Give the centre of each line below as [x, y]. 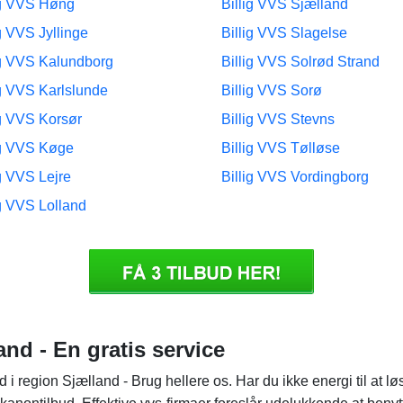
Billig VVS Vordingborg [295, 177]
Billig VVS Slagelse [284, 33]
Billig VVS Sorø [272, 90]
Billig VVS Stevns [278, 119]
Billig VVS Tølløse [281, 148]
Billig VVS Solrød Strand [300, 62]
